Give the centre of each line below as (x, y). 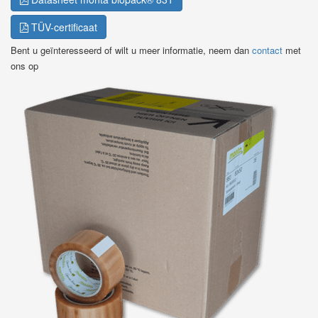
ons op (24, 65)
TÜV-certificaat (63, 27)
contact (267, 50)
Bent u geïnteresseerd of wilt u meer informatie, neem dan (131, 50)
